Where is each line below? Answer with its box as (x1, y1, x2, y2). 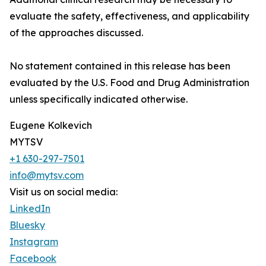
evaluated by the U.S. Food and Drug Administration (9, 77, 249, 89)
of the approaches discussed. (9, 27, 143, 39)
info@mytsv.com (9, 169, 84, 182)
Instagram (9, 236, 58, 248)
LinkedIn (9, 202, 50, 215)
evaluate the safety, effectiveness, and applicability (9, 10, 249, 23)
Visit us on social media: (9, 186, 118, 198)
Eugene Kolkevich (9, 119, 92, 132)
